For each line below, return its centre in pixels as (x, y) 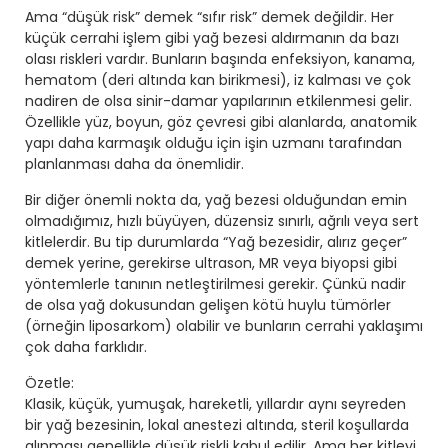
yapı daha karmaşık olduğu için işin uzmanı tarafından (213, 143)
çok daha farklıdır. (86, 347)
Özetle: (49, 383)
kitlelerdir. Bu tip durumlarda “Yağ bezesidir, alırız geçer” (216, 242)
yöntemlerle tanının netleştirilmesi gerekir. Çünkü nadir (215, 284)
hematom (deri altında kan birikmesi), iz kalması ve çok (218, 80)
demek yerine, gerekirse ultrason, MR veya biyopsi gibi (211, 263)
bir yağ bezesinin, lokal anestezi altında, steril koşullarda (217, 425)
